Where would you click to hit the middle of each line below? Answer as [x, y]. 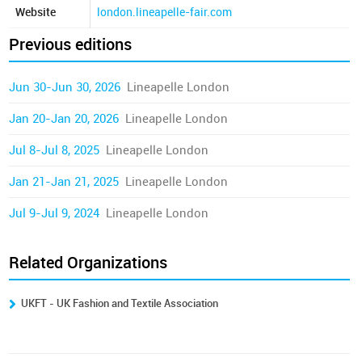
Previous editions [71, 44]
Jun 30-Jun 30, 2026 [65, 87]
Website [36, 13]
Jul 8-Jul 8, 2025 [55, 150]
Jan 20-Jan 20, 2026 [64, 119]
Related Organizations [88, 263]
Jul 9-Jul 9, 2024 [55, 213]
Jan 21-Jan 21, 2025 [64, 182]
